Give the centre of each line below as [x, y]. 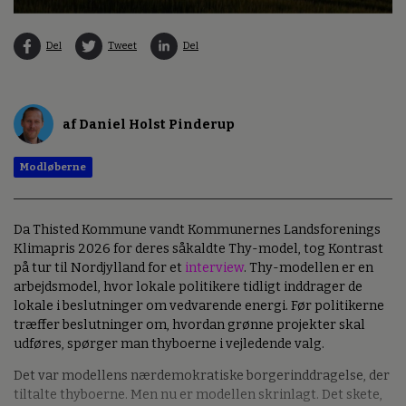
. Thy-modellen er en [309, 267]
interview [214, 267]
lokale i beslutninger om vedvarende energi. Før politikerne [199, 305]
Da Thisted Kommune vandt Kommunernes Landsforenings [197, 229]
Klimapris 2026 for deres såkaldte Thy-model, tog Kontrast [198, 248]
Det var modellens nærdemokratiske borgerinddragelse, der [202, 376]
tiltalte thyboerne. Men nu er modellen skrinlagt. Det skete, [198, 395]
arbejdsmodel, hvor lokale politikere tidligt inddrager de [188, 286]
